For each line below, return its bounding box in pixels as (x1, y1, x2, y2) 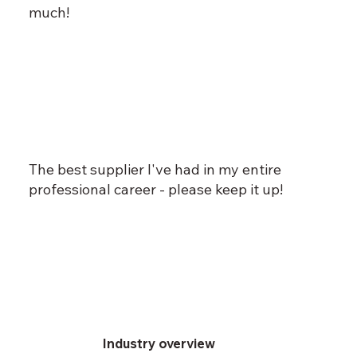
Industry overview (102, 335, 215, 352)
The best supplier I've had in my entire (28, 160, 281, 179)
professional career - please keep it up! (28, 180, 283, 199)
